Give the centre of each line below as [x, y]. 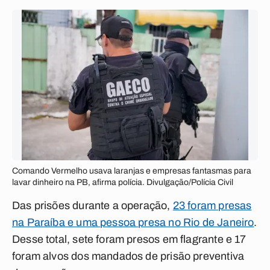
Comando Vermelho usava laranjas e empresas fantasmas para [132, 171]
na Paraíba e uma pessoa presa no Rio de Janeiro [133, 222]
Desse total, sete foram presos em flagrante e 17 [129, 239]
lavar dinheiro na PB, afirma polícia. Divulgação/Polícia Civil [123, 182]
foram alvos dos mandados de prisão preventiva [128, 256]
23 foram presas [212, 206]
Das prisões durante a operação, [93, 206]
